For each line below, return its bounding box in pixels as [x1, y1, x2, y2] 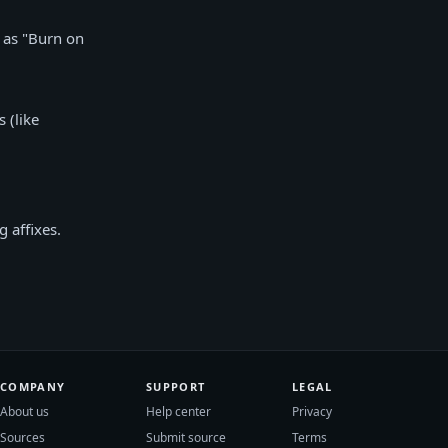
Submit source [146, 429, 227, 446]
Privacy [292, 403, 333, 420]
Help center [146, 403, 212, 420]
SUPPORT [146, 379, 206, 394]
